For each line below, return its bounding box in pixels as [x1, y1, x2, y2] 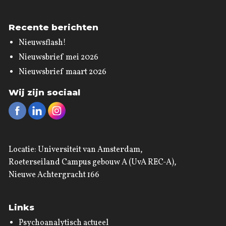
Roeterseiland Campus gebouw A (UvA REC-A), [8, 157, 177, 168]
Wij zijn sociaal [8, 87, 80, 98]
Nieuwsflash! [18, 37, 66, 49]
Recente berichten [8, 22, 98, 33]
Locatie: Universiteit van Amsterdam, [8, 144, 143, 156]
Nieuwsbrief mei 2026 [18, 52, 98, 64]
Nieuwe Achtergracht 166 [8, 169, 99, 181]
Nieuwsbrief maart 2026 [18, 67, 106, 78]
